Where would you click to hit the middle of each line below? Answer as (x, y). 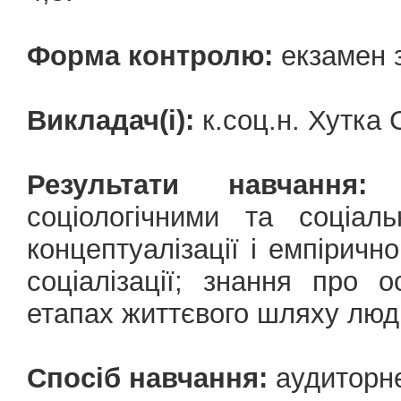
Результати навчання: (197, 185)
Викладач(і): (111, 120)
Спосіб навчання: (147, 378)
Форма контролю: (150, 56)
